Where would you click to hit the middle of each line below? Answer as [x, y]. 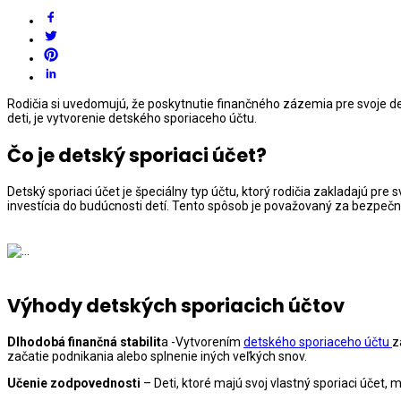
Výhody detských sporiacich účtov [176, 305]
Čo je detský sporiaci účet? [137, 155]
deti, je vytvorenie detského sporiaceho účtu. [132, 119]
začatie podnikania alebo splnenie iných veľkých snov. [157, 356]
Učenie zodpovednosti [74, 383]
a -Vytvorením [202, 341]
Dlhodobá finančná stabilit [84, 341]
